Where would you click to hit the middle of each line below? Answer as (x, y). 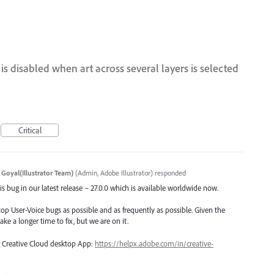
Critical (30, 131)
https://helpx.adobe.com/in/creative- (154, 243)
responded (169, 173)
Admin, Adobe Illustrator (114, 173)
